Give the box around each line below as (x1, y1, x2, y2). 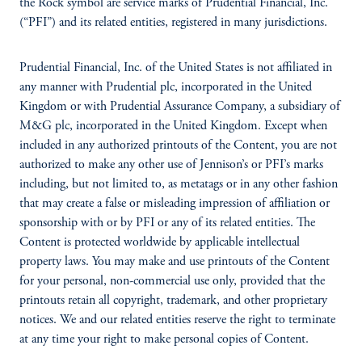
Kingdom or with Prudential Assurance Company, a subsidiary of (19, 100, 340, 113)
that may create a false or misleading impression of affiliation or (19, 197, 330, 210)
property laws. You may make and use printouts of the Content (19, 255, 330, 268)
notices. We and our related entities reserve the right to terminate (19, 314, 335, 326)
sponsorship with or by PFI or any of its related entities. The (19, 217, 315, 229)
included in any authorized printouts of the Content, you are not (19, 139, 337, 152)
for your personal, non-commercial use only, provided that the (19, 275, 325, 288)
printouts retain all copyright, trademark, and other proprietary (19, 294, 327, 307)
